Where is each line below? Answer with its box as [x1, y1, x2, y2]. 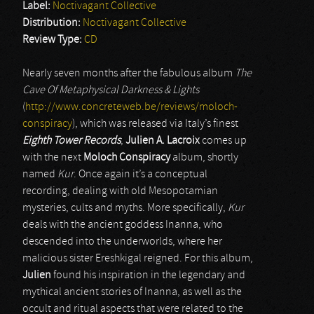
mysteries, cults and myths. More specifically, [22, 203, 228, 214]
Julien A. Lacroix [125, 135, 200, 146]
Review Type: [22, 34, 84, 46]
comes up [200, 135, 247, 146]
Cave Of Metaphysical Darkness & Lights [22, 85, 199, 96]
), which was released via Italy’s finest [72, 118, 238, 130]
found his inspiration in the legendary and [53, 270, 245, 281]
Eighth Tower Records [22, 135, 121, 146]
